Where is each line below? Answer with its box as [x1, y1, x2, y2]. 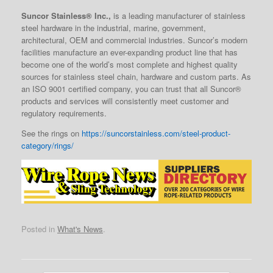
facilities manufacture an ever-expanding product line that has [21, 46, 238, 58]
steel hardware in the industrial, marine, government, [21, 21, 206, 34]
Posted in [21, 223, 57, 235]
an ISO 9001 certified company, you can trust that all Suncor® [21, 82, 241, 94]
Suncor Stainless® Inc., [21, 9, 111, 21]
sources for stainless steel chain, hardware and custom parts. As [21, 70, 251, 82]
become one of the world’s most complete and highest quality [21, 58, 238, 70]
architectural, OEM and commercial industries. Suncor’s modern [21, 34, 247, 46]
